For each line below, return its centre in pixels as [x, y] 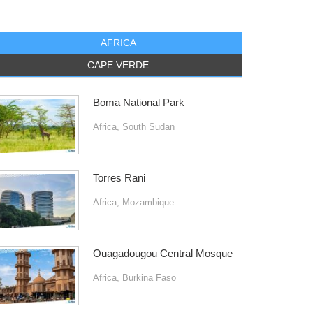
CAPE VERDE [118, 65]
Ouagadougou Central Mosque [162, 253]
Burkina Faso [149, 277]
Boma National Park [138, 102]
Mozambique [148, 202]
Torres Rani [119, 178]
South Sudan [148, 126]
